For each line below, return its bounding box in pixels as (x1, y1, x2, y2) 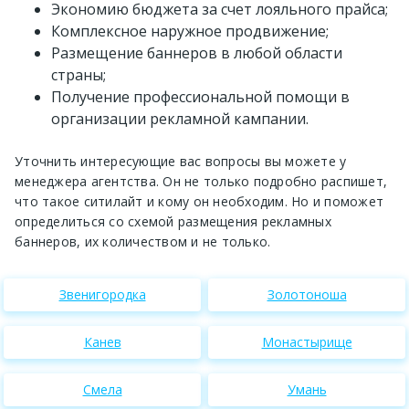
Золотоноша (267, 286, 347, 304)
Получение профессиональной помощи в (51, 86, 350, 107)
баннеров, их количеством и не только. (15, 232, 271, 250)
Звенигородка (58, 286, 146, 304)
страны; (51, 64, 106, 85)
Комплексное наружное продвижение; (51, 20, 329, 41)
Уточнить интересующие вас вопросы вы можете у (15, 152, 347, 170)
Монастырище (261, 333, 352, 351)
